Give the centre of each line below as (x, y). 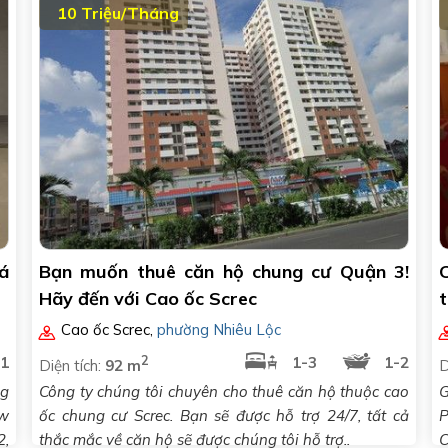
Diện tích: (72, 365)
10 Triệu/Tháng (118, 13)
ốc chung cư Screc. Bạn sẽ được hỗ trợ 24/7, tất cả (224, 415)
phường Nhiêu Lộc (219, 329)
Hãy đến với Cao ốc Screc (148, 298)
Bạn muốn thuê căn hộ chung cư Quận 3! (224, 271)
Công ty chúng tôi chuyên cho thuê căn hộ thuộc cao (224, 391)
